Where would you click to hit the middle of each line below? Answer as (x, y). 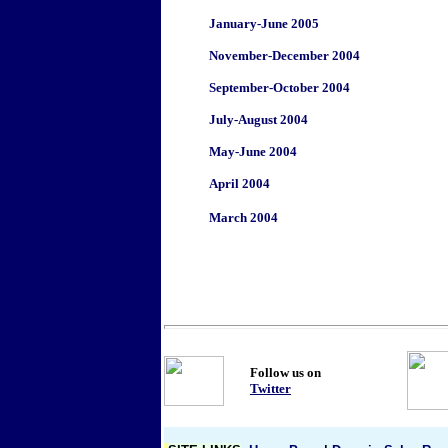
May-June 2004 (253, 151)
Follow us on (287, 372)
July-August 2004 (258, 119)
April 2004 (239, 183)
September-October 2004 (279, 87)
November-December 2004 (284, 55)
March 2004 (243, 217)
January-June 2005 (264, 23)
